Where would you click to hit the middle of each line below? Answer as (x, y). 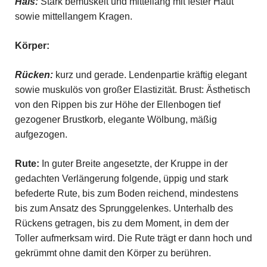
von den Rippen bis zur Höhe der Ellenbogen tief (117, 104)
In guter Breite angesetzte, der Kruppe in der (134, 163)
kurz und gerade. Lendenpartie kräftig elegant (151, 74)
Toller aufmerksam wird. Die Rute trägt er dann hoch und (133, 238)
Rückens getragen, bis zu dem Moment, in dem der (122, 223)
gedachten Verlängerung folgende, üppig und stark (121, 178)
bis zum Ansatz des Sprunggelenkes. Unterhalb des (124, 208)
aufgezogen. (41, 134)
